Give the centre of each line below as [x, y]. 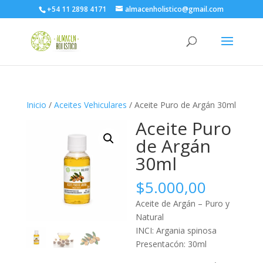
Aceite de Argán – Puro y [183, 203]
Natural [150, 217]
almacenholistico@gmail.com [175, 9]
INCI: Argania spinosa [176, 230]
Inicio [36, 105]
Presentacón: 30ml [171, 244]
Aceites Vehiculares [90, 105]
